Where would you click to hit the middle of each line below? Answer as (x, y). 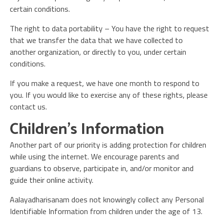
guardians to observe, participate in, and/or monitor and (102, 168)
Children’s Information (87, 130)
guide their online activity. (52, 180)
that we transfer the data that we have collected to (96, 40)
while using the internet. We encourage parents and (94, 156)
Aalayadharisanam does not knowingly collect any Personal (107, 199)
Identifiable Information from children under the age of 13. (106, 211)
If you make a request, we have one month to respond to (105, 83)
